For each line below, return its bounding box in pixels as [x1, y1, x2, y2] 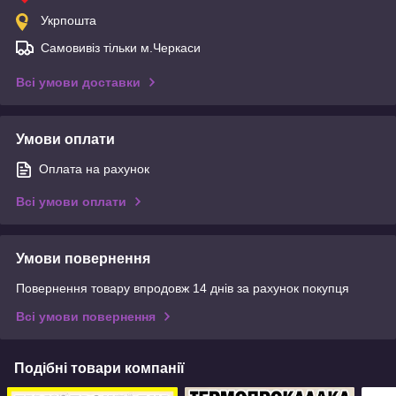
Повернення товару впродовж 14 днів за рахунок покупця [16, 280, 349, 295]
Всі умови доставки [16, 74, 141, 89]
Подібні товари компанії [14, 360, 185, 376]
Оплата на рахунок [39, 161, 149, 176]
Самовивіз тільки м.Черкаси [41, 40, 201, 55]
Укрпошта [41, 12, 96, 27]
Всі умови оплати [16, 194, 126, 209]
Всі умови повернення [16, 308, 156, 324]
